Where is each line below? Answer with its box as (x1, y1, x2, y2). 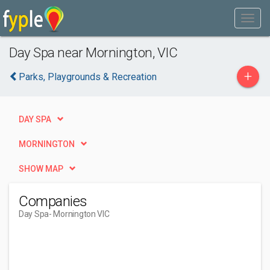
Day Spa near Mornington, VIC (9, 45, 178, 60)
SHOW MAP (19, 164, 63, 174)
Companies (19, 193, 87, 210)
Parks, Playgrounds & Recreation (19, 71, 157, 83)
